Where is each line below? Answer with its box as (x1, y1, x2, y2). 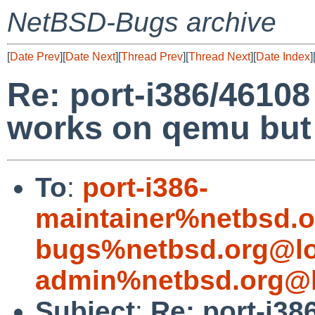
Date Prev (10, 51, 60, 63)
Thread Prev (121, 51, 183, 63)
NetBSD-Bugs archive (7, 7, 276, 37)
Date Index (256, 51, 310, 63)
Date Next (65, 51, 115, 63)
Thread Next (188, 51, 250, 63)
